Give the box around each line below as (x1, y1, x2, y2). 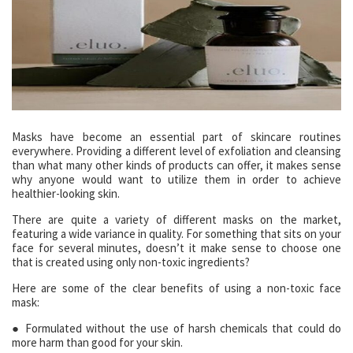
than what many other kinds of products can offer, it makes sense (12, 158, 341, 173)
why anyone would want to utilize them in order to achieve (12, 172, 341, 187)
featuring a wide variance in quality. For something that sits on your (12, 226, 341, 241)
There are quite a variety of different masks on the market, (12, 212, 341, 227)
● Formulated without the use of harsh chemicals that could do (12, 321, 341, 336)
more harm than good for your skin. (12, 335, 183, 350)
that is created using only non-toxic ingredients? (12, 255, 250, 269)
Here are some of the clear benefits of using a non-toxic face (12, 281, 341, 295)
